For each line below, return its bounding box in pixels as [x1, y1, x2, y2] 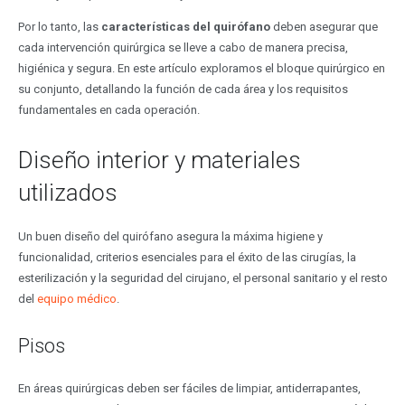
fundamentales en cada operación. [17, 102, 200, 117]
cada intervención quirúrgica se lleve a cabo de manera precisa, [17, 40, 348, 54]
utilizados [17, 178, 118, 206]
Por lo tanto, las [17, 19, 101, 33]
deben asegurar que [269, 19, 378, 33]
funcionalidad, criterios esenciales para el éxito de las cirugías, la [17, 250, 356, 265]
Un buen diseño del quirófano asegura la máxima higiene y [17, 230, 323, 244]
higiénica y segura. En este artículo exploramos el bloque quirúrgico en [17, 61, 385, 75]
